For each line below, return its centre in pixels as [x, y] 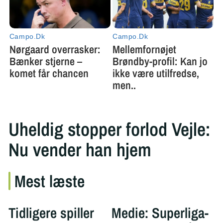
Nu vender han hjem [80, 150]
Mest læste [49, 181]
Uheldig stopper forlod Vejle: [109, 129]
